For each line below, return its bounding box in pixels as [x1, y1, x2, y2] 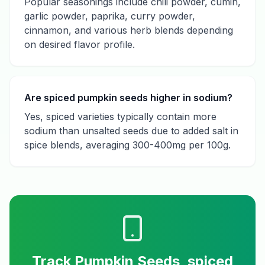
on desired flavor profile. [24, 38, 135, 50]
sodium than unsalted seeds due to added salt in [24, 125, 238, 137]
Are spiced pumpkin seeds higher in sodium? [24, 92, 232, 104]
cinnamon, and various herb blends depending [24, 24, 233, 36]
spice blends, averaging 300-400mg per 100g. [24, 139, 231, 151]
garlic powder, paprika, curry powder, [24, 10, 195, 22]
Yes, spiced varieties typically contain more [24, 111, 216, 122]
